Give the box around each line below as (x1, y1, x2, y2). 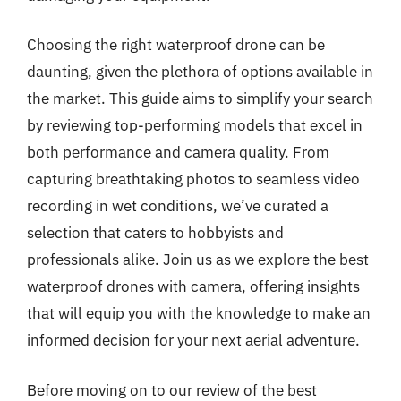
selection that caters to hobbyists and (27, 223, 284, 243)
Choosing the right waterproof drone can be (27, 35, 325, 55)
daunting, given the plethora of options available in (27, 62, 373, 81)
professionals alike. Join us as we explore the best (27, 250, 369, 269)
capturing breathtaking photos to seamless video (27, 169, 360, 189)
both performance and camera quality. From (27, 142, 329, 162)
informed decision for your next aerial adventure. (27, 330, 360, 350)
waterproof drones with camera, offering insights (27, 277, 360, 296)
